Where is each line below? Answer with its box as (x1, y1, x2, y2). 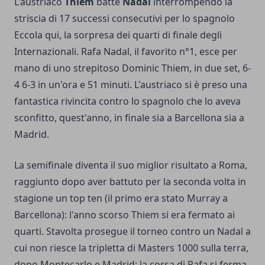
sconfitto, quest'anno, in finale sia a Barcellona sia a (14, 111, 244, 124)
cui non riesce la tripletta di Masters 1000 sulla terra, (14, 241, 248, 254)
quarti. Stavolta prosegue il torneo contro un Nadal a (14, 224, 251, 238)
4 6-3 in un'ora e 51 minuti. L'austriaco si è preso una (14, 77, 247, 91)
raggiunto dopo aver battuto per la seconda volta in (14, 174, 246, 188)
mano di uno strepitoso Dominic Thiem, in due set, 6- (14, 61, 251, 75)
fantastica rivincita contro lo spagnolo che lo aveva (14, 94, 241, 108)
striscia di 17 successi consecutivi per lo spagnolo (14, 11, 235, 25)
